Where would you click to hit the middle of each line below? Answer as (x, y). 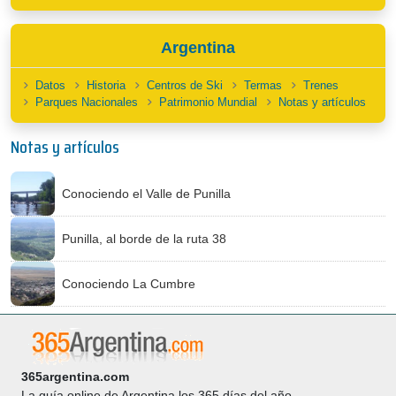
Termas (263, 85)
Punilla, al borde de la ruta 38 (144, 238)
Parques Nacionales (87, 102)
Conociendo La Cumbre (129, 283)
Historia (106, 85)
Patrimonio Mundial (208, 102)
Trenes (321, 85)
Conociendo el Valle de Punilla (146, 193)
